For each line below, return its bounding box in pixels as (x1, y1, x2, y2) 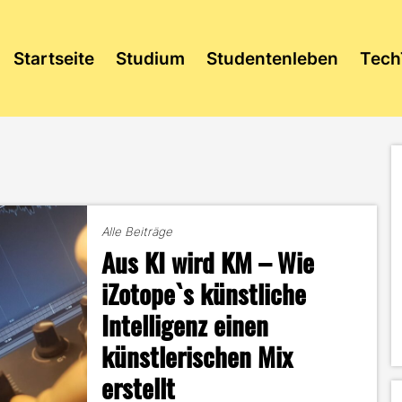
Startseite (13, 48, 94, 69)
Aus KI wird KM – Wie (101, 242, 315, 281)
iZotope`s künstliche (101, 274, 307, 312)
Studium (115, 48, 185, 69)
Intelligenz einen (101, 305, 269, 344)
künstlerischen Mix (101, 336, 293, 375)
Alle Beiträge (101, 224, 173, 239)
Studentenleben (205, 48, 338, 69)
